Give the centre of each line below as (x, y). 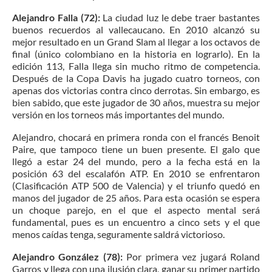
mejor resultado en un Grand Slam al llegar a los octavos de (136, 42)
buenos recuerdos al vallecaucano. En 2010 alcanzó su (136, 30)
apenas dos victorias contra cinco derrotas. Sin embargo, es (136, 90)
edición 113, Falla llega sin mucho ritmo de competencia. (136, 66)
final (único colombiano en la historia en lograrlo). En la (136, 54)
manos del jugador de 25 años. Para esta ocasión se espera (136, 198)
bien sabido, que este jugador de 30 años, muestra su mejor (136, 103)
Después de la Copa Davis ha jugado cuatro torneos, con (136, 78)
